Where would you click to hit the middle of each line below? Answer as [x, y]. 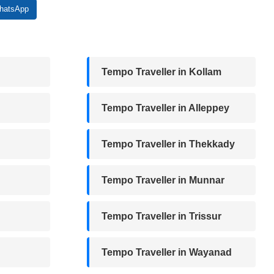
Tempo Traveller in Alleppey [165, 108]
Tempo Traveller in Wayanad [167, 252]
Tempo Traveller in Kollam [161, 72]
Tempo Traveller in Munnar [163, 180]
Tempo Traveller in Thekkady [168, 144]
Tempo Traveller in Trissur [161, 216]
